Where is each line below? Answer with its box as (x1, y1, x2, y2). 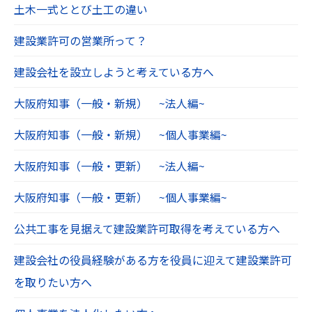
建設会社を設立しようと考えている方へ (14, 63, 214, 80)
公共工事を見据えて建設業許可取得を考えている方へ (14, 219, 280, 237)
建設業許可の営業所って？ (14, 31, 147, 49)
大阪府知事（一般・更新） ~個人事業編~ (14, 188, 227, 205)
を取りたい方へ (14, 273, 92, 290)
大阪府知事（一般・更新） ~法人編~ (14, 157, 205, 174)
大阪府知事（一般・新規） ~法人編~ (14, 94, 205, 111)
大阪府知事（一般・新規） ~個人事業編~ (14, 125, 227, 143)
